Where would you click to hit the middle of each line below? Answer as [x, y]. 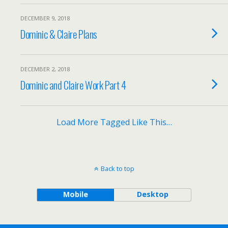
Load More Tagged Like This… [114, 122]
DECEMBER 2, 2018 [45, 69]
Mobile [75, 194]
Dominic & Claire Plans [59, 34]
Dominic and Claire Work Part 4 [73, 85]
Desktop [152, 194]
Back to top [117, 168]
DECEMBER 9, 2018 [45, 18]
